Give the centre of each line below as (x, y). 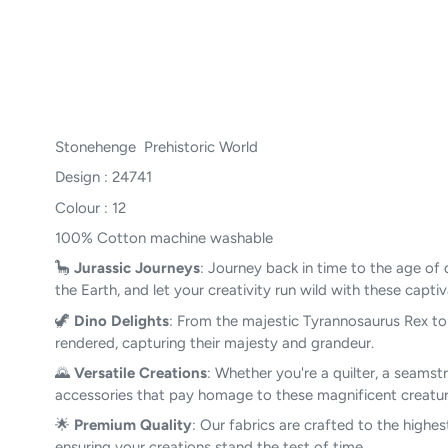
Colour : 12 (90, 207)
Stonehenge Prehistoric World (158, 147)
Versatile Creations (140, 372)
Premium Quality (133, 425)
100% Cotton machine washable (164, 237)
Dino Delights (121, 320)
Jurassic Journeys (137, 268)
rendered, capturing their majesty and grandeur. (214, 342)
